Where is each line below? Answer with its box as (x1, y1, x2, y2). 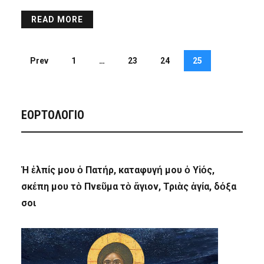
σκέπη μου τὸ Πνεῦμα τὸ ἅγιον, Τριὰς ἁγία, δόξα (21, 181, 236, 193)
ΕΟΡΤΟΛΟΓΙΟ (21, 108, 84, 123)
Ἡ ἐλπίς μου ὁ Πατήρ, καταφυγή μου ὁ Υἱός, (21, 164, 214, 176)
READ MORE (31, 15, 83, 25)
